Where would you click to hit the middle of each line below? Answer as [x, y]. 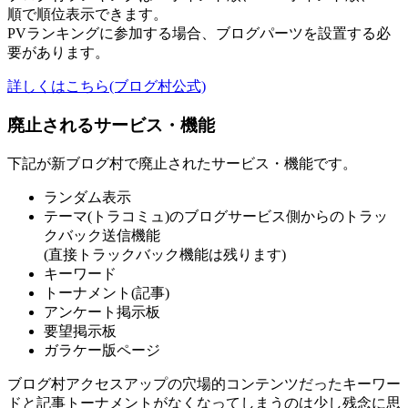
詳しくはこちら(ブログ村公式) [107, 87]
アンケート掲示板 [102, 311]
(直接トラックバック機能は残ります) [165, 254]
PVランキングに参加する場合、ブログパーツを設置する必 [199, 34]
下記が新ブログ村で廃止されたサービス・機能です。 [182, 163]
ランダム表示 [87, 197]
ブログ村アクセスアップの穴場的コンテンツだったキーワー [204, 383]
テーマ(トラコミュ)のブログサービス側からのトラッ [216, 216]
